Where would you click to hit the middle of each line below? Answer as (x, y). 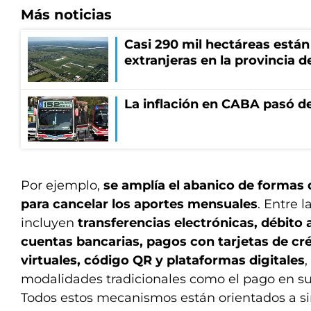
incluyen (49, 223)
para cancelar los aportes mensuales (139, 204)
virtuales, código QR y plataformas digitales (163, 260)
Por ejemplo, (62, 185)
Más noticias (66, 15)
